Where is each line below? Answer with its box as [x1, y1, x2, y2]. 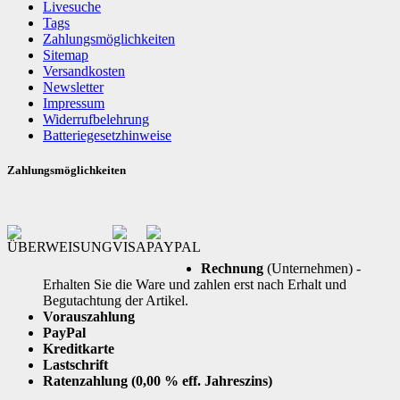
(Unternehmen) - [263, 260, 361, 276]
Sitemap [43, 47, 88, 63]
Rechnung [201, 260, 263, 276]
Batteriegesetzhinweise [43, 128, 171, 144]
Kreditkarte [43, 340, 114, 356]
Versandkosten [43, 63, 125, 79]
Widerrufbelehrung [43, 112, 149, 128]
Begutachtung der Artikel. [43, 292, 188, 308]
